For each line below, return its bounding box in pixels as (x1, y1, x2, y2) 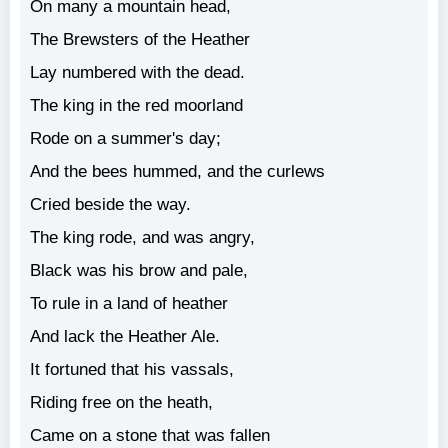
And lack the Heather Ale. (30, 327, 220, 346)
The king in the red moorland (30, 96, 243, 115)
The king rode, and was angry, (30, 228, 255, 247)
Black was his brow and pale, (30, 261, 248, 280)
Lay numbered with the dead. (30, 63, 245, 82)
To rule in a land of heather (30, 294, 228, 313)
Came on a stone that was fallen (30, 426, 270, 445)
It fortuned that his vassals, (30, 360, 234, 379)
